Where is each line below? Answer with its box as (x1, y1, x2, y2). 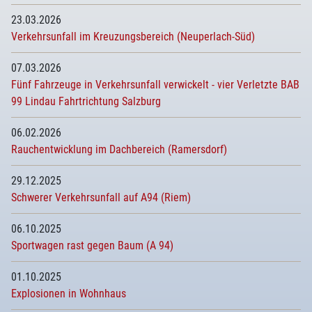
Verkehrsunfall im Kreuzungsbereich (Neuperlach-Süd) (11, 30, 255, 43)
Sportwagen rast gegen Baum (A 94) (11, 239, 173, 252)
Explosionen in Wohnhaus (11, 287, 126, 300)
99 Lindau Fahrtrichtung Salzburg (11, 95, 161, 108)
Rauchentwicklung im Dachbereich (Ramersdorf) (11, 143, 227, 156)
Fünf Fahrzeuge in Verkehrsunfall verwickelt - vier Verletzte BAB (11, 78, 299, 91)
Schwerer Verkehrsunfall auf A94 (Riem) (11, 191, 191, 204)
